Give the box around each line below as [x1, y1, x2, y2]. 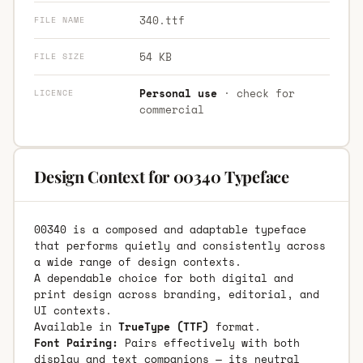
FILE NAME [33, 13, 85, 26]
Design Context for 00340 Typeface [33, 164, 289, 187]
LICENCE [33, 86, 74, 99]
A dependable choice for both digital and [33, 269, 293, 286]
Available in [33, 318, 118, 335]
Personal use [139, 84, 217, 101]
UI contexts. [33, 301, 112, 318]
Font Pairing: [33, 334, 118, 351]
